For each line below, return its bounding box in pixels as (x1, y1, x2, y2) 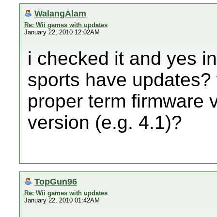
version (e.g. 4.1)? (28, 112, 182, 133)
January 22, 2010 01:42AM (24, 197, 100, 204)
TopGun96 (34, 176, 77, 186)
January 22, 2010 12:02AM (24, 29, 100, 36)
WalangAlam (34, 8, 86, 18)
